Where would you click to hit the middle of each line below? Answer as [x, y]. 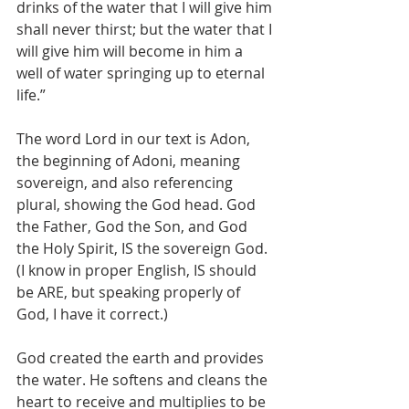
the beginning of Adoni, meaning [130, 161]
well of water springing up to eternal [142, 73]
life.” [31, 95]
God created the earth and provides [142, 358]
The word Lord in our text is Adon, [135, 139]
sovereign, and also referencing [126, 183]
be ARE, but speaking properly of [130, 292]
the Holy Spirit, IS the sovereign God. [146, 248]
